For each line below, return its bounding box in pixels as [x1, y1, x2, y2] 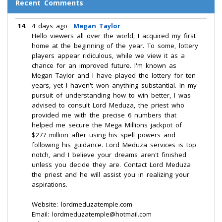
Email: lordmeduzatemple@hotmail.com [32, 210, 152, 219]
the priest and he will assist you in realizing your [32, 170, 189, 179]
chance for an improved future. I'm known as [32, 61, 176, 70]
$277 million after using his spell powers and [32, 130, 175, 139]
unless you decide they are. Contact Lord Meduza [32, 160, 191, 169]
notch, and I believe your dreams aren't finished [32, 150, 186, 159]
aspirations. [32, 180, 67, 189]
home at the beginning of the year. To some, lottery [32, 41, 198, 50]
